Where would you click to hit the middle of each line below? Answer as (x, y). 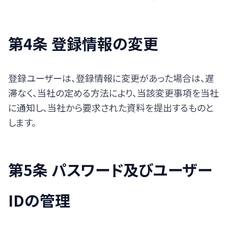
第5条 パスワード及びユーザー (110, 169)
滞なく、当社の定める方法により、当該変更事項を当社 (113, 93)
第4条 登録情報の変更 (83, 43)
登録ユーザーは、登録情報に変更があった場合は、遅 (111, 78)
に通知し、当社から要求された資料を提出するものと (111, 107)
